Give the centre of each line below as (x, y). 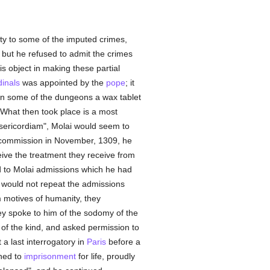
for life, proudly (105, 256)
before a (123, 242)
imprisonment (50, 256)
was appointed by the (63, 83)
